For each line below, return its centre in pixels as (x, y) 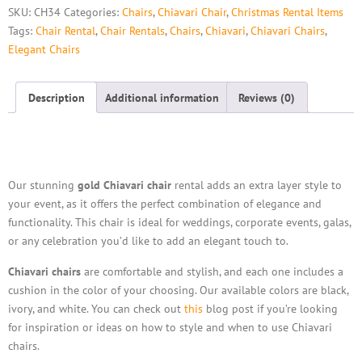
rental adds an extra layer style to (257, 185)
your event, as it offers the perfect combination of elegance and (165, 204)
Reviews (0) (267, 97)
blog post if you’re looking (270, 308)
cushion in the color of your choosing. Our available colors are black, (178, 289)
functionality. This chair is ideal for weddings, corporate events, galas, (179, 222)
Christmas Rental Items (287, 11)
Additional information (162, 97)
